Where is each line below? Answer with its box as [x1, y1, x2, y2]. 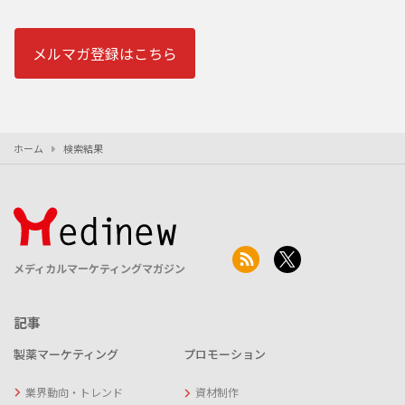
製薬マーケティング [14, 344, 118, 363]
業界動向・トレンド [24, 383, 123, 400]
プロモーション [184, 345, 267, 363]
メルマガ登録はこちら [33, 42, 177, 64]
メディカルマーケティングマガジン [14, 259, 185, 276]
